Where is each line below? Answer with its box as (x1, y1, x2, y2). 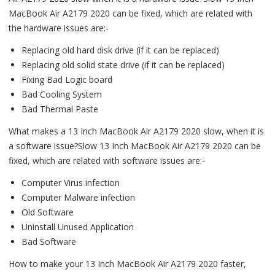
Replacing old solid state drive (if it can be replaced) (21, 59, 225, 71)
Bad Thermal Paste (21, 103, 98, 115)
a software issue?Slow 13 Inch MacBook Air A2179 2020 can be (9, 140, 261, 152)
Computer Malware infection (21, 192, 135, 204)
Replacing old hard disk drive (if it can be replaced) (21, 44, 219, 56)
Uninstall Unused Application (21, 221, 134, 233)
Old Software (21, 206, 74, 219)
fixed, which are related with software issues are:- (9, 155, 205, 167)
